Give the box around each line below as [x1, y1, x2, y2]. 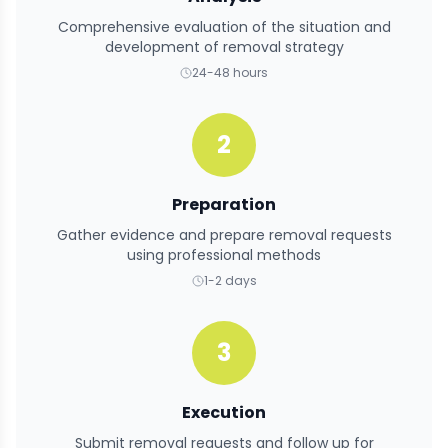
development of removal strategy [104, 37, 344, 58]
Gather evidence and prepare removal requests [56, 225, 392, 246]
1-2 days [203, 272, 257, 290]
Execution [182, 401, 266, 425]
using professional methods [127, 245, 321, 266]
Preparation [172, 193, 276, 217]
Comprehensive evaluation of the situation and [57, 17, 391, 38]
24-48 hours [192, 64, 268, 82]
